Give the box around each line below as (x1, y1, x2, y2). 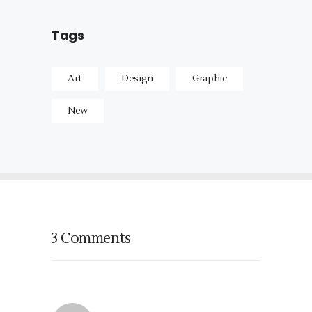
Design (121, 72, 153, 86)
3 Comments (52, 229, 131, 249)
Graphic (192, 72, 228, 86)
